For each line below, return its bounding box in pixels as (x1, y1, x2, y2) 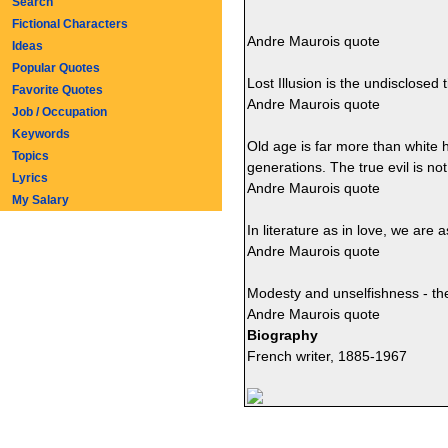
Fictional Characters (12, 17, 128, 31)
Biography (246, 327, 318, 343)
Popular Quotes (12, 61, 100, 75)
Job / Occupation (12, 105, 107, 119)
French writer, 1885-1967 (246, 348, 407, 364)
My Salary (12, 193, 69, 207)
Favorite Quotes (12, 83, 103, 97)
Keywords (12, 127, 70, 141)
